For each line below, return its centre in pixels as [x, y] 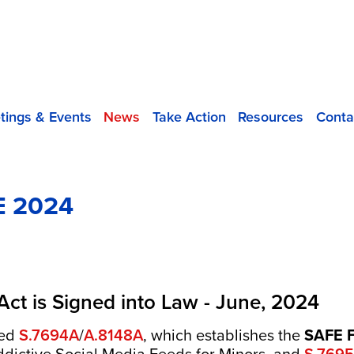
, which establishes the [224, 335]
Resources [271, 117]
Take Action [189, 117]
